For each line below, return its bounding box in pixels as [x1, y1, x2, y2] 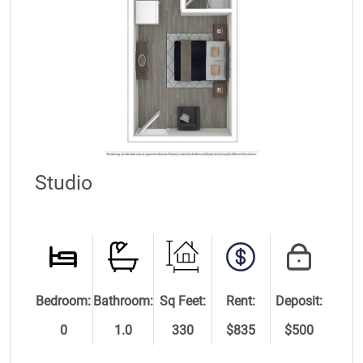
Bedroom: [36, 293, 92, 309]
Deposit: [275, 293, 323, 309]
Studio [35, 170, 92, 194]
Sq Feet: [159, 293, 206, 309]
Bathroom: [92, 293, 153, 309]
